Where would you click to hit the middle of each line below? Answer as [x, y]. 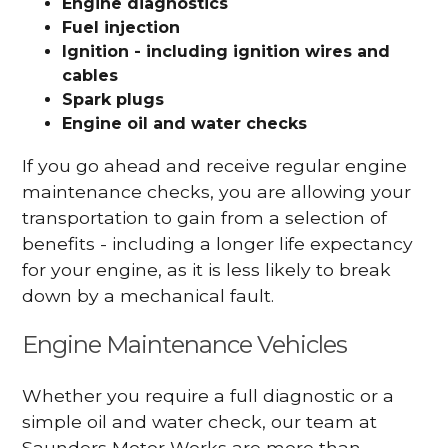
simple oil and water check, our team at [200, 421]
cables [90, 75]
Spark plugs [113, 99]
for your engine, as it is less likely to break [207, 270]
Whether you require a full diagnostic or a [208, 395]
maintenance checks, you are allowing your [217, 192]
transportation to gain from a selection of [205, 218]
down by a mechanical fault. [148, 296]
